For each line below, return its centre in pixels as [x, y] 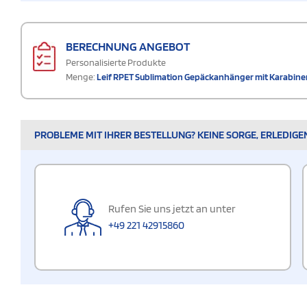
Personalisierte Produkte [116, 62]
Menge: [81, 76]
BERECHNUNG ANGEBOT [128, 46]
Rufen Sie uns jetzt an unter [172, 208]
